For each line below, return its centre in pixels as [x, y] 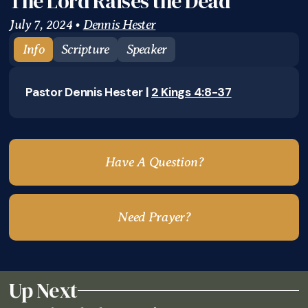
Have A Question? [154, 163]
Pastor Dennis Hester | [89, 92]
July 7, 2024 [41, 25]
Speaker [146, 49]
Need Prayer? [154, 218]
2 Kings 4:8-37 [191, 92]
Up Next [43, 291]
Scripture [85, 49]
